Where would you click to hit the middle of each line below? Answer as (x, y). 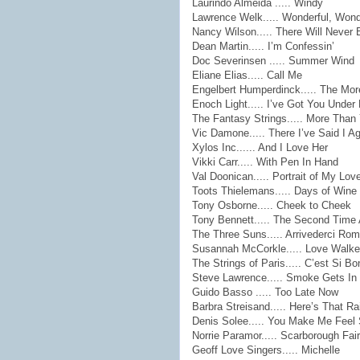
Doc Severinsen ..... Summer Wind (273, 61)
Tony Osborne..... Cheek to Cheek (272, 205)
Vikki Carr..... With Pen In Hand (265, 162)
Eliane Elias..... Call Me (247, 75)
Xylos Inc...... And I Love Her (260, 147)
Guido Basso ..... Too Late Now (265, 292)
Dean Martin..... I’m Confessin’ (263, 46)
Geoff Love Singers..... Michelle (266, 350)
